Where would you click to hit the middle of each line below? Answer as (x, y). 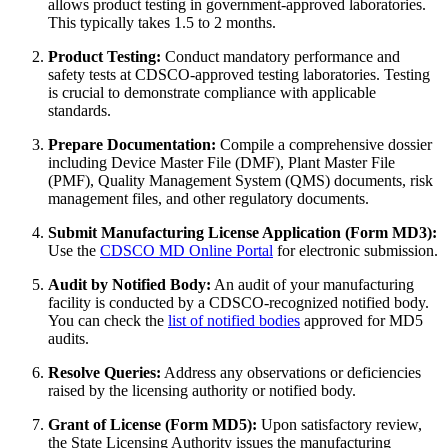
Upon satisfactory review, (339, 424)
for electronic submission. (355, 250)
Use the (74, 250)
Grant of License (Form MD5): (152, 424)
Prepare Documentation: (132, 144)
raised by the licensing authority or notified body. (202, 390)
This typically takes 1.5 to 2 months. (162, 22)
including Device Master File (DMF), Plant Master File (221, 162)
